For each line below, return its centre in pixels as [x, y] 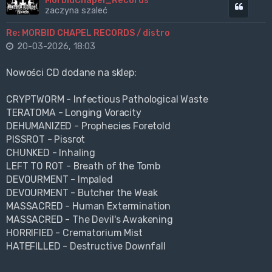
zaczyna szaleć [76, 11]
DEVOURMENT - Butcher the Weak [82, 193]
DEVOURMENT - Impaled [59, 180]
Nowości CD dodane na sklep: [71, 73]
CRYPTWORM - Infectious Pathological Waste [107, 100]
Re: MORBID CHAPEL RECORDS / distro [88, 33]
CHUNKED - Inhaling [51, 153]
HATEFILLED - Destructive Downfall [86, 246]
